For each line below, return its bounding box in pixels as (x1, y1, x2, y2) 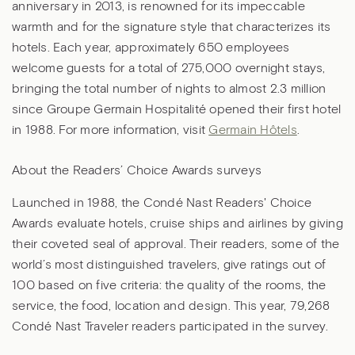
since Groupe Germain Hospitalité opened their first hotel (12, 103, 342, 116)
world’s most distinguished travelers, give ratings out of (12, 258, 326, 272)
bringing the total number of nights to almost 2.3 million (12, 82, 326, 96)
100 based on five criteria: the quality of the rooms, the (12, 279, 326, 292)
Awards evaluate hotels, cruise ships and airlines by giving (12, 217, 343, 231)
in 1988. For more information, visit (12, 124, 209, 137)
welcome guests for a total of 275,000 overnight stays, (12, 62, 326, 75)
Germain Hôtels (208, 124, 297, 137)
